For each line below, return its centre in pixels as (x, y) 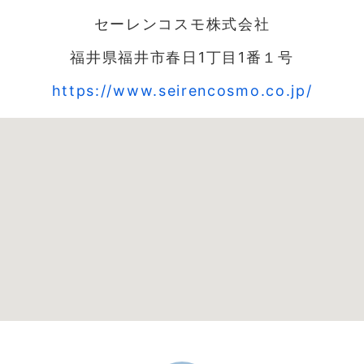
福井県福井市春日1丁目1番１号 (182, 57)
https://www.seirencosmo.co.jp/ (182, 90)
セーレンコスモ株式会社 (182, 24)
